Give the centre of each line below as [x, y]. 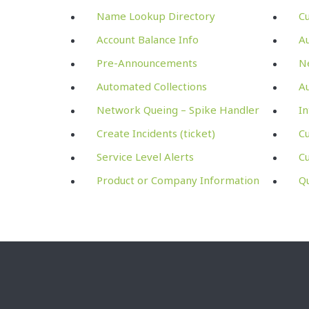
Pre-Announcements [147, 62]
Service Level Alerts [145, 156]
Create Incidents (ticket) [156, 133]
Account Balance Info [148, 39]
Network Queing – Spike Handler [178, 109]
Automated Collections [152, 86]
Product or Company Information [178, 180]
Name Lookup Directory [156, 16]
